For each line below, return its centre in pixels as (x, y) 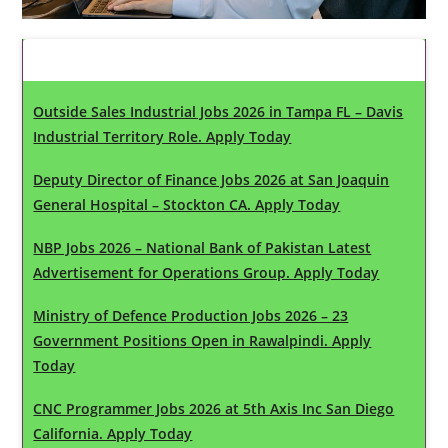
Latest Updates (103, 59)
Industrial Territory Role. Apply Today (162, 136)
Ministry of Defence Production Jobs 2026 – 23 (191, 315)
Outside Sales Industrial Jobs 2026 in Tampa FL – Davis (218, 111)
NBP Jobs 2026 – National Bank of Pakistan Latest (202, 247)
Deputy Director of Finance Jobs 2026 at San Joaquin (211, 179)
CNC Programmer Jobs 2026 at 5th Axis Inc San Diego (214, 408)
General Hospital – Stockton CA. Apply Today (187, 204)
